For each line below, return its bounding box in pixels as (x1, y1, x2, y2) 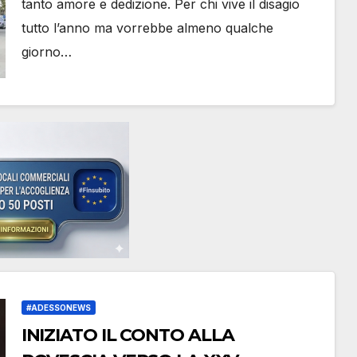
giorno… (21, 44, 72, 60)
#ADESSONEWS (25, 303, 91, 312)
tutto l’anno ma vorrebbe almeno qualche (21, 20, 273, 36)
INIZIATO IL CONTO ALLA (21, 324, 234, 346)
